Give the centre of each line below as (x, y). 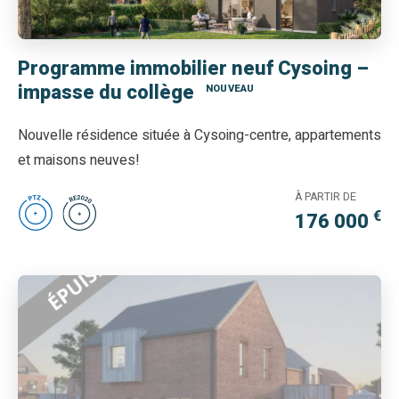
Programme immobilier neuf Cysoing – (193, 69)
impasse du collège (108, 93)
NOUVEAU (230, 89)
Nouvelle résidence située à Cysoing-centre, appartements (199, 136)
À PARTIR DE (326, 197)
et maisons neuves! (79, 161)
